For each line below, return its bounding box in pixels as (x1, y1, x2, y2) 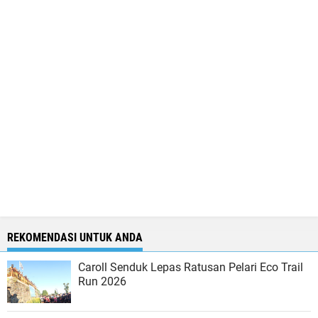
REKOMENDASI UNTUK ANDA (7, 231, 143, 244)
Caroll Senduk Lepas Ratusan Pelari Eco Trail (78, 261, 303, 274)
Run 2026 (78, 275, 126, 288)
